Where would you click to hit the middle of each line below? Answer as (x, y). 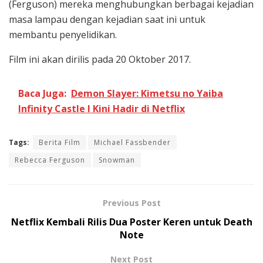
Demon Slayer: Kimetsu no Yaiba (147, 94)
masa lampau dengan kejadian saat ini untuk (107, 20)
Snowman (117, 160)
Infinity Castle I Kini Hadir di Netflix (102, 109)
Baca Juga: (42, 94)
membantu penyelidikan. (63, 35)
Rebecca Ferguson (50, 160)
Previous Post (131, 203)
